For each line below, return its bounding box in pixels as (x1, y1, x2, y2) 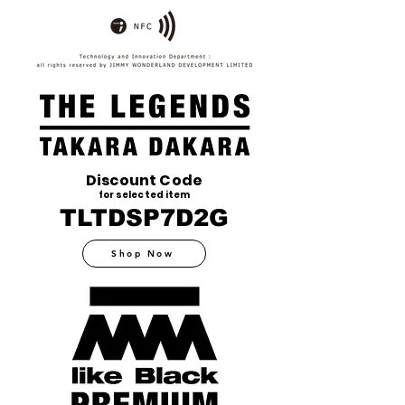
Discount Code (85, 170, 203, 191)
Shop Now (111, 248, 174, 259)
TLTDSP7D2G (59, 204, 229, 231)
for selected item (98, 188, 191, 202)
